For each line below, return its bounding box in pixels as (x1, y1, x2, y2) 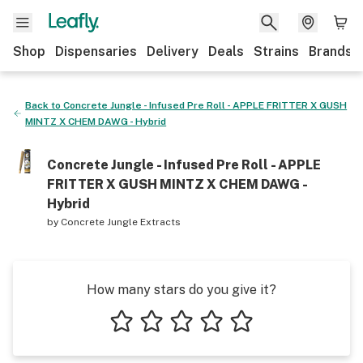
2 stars (135, 337, 178, 352)
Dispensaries (55, 44, 137, 59)
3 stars (165, 337, 209, 352)
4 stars (195, 337, 240, 352)
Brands (309, 44, 352, 59)
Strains (254, 44, 299, 59)
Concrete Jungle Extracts (61, 216, 181, 228)
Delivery (147, 44, 199, 59)
